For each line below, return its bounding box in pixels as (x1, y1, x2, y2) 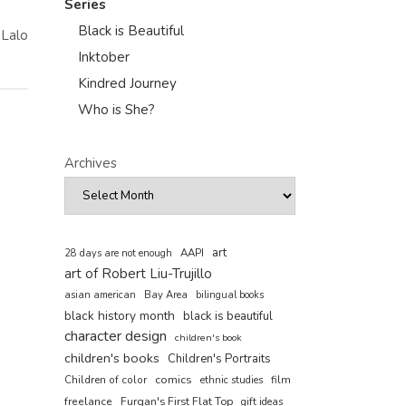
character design (64, 326, 167, 346)
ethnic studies (200, 373, 263, 387)
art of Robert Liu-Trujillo (64, 265, 212, 283)
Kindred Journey (78, 74, 177, 92)
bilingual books (196, 288, 264, 302)
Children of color (64, 372, 147, 387)
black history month (64, 307, 175, 324)
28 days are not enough (64, 246, 172, 260)
